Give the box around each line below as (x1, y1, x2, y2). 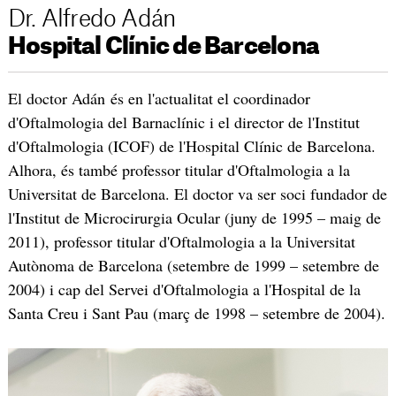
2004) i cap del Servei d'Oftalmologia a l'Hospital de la (7, 278, 361, 300)
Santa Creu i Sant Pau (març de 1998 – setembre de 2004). (7, 301, 385, 324)
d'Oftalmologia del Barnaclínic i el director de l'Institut (7, 110, 360, 133)
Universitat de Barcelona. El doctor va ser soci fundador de (7, 182, 387, 204)
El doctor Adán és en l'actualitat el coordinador (7, 87, 310, 109)
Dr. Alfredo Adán (7, 7, 177, 31)
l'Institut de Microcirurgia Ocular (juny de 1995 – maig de (7, 206, 381, 228)
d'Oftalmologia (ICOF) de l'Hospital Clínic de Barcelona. (7, 134, 376, 156)
